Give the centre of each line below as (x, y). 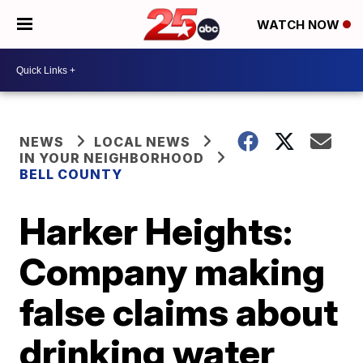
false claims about (179, 312)
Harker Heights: (156, 231)
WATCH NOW (300, 25)
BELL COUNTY (71, 174)
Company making (173, 271)
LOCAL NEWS (143, 142)
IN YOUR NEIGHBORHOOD (112, 158)
